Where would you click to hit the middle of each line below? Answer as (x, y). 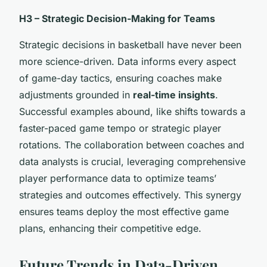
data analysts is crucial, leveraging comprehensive (132, 161)
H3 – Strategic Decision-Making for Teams (117, 18)
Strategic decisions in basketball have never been (130, 44)
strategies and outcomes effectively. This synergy (130, 195)
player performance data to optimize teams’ (118, 178)
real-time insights (174, 94)
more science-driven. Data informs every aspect (128, 61)
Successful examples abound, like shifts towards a (132, 111)
